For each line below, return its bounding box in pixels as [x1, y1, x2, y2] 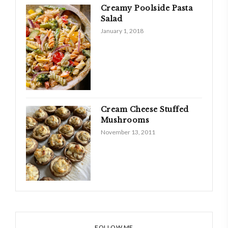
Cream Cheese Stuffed [100, 105, 189, 115]
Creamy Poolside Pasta [100, 3, 193, 13]
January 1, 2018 [100, 26, 144, 35]
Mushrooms [100, 116, 150, 125]
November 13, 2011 [100, 128, 155, 136]
